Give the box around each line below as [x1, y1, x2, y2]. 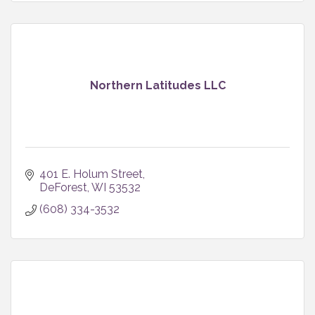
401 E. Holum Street [39, 167, 143, 181]
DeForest [39, 180, 87, 194]
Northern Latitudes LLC [89, 78, 226, 92]
